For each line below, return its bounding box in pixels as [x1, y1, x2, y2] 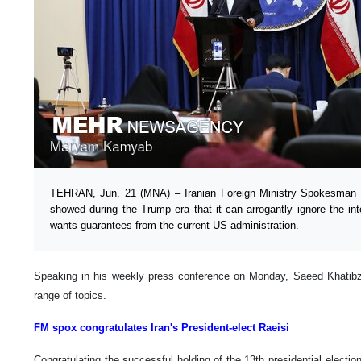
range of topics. [34, 288, 106, 301]
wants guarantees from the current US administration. [50, 218, 299, 231]
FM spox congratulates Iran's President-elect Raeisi [34, 321, 289, 334]
